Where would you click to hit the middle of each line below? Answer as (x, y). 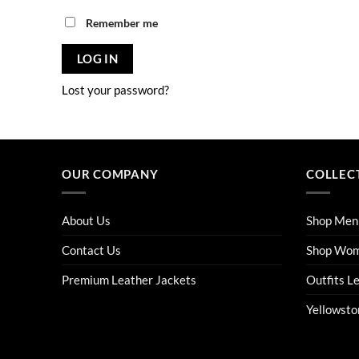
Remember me (122, 23)
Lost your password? (115, 90)
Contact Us (91, 250)
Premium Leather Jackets (129, 280)
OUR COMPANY (110, 173)
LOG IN (97, 59)
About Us (86, 221)
